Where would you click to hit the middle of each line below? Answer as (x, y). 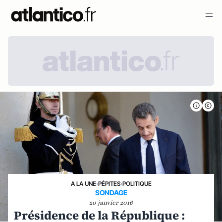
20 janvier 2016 (111, 203)
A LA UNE (83, 184)
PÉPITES (109, 184)
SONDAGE (111, 193)
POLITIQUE (137, 184)
